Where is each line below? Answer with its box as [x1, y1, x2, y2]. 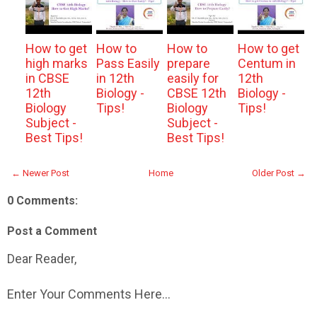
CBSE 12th [166, 86, 226, 101]
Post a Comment [7, 224, 97, 238]
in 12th [96, 71, 134, 86]
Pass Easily [96, 56, 160, 71]
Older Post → [252, 168, 306, 179]
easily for [166, 71, 219, 86]
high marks [25, 56, 88, 71]
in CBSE [25, 71, 69, 86]
